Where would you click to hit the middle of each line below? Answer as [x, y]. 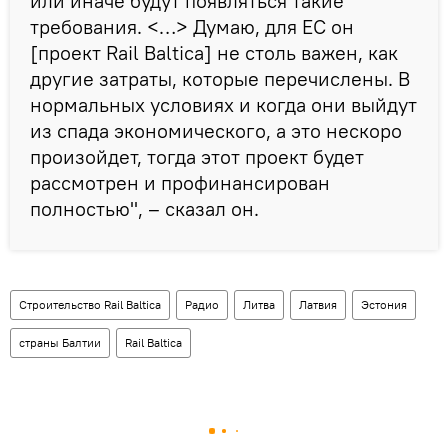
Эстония [384, 304]
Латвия [318, 304]
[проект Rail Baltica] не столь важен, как [214, 52]
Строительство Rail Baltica [90, 304]
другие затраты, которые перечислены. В [220, 78]
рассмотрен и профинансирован [180, 182]
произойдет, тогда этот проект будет [197, 156]
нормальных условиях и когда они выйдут [223, 104]
